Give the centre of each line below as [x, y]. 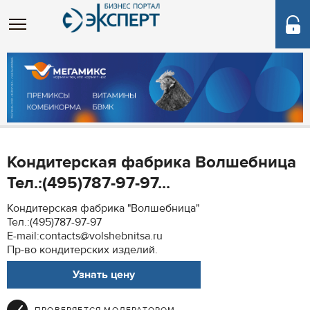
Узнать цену [104, 275]
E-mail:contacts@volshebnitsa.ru [85, 236]
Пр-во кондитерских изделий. [82, 250]
